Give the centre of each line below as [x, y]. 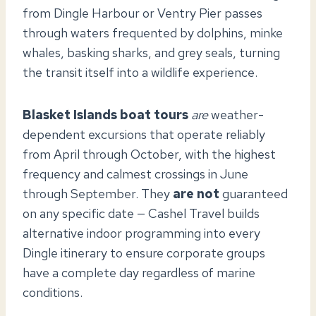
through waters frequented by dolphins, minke [153, 32]
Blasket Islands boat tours [105, 114]
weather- [236, 114]
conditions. [53, 292]
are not [196, 193]
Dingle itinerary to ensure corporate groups [144, 253]
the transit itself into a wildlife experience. [140, 72]
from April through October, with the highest [149, 154]
